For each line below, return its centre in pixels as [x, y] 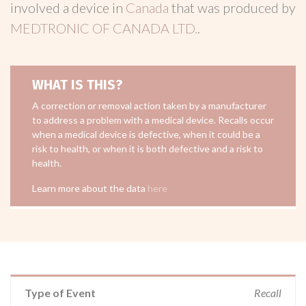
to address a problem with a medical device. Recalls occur [153, 120]
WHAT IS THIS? [78, 85]
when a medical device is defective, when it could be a [146, 134]
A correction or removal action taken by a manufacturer [149, 106]
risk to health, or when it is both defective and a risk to [148, 149]
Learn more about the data [90, 188]
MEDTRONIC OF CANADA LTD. [104, 28]
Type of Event [60, 293]
